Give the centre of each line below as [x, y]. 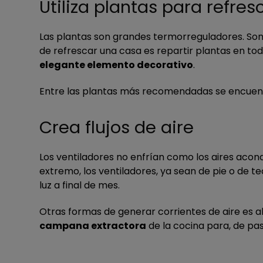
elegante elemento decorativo [116, 65]
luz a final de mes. [80, 185]
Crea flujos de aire [117, 127]
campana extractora [93, 226]
